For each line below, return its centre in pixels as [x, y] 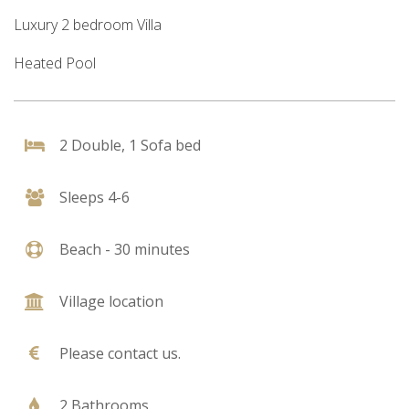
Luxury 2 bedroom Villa [88, 25]
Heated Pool [55, 63]
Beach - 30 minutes [125, 250]
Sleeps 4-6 [94, 198]
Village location [111, 302]
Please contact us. [120, 354]
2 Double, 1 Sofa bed [130, 146]
